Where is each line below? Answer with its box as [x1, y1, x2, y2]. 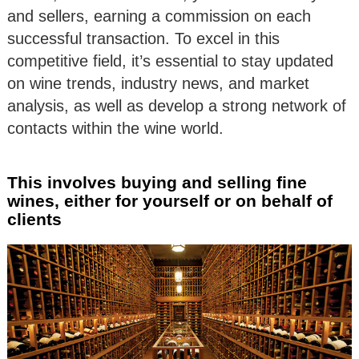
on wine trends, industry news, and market [7, 75, 309, 93]
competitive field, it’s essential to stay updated [7, 52, 333, 71]
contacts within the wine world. [7, 119, 224, 138]
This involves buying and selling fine [7, 173, 307, 192]
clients [7, 210, 62, 229]
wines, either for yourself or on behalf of [7, 192, 333, 211]
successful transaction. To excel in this [7, 30, 280, 48]
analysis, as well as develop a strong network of [7, 97, 346, 115]
